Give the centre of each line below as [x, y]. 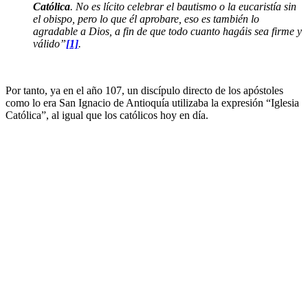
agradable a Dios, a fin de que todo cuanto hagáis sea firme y [167, 32]
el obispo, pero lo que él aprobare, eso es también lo [146, 19]
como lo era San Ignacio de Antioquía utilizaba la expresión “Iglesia [152, 103]
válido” [49, 44]
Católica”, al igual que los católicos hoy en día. [107, 115]
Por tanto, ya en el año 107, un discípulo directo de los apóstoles [144, 91]
